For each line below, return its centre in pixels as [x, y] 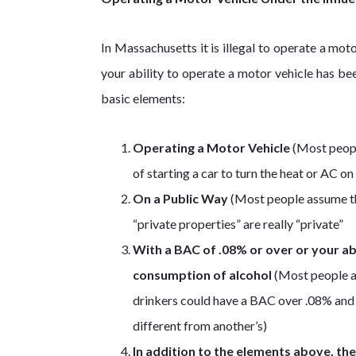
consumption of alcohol [202, 275]
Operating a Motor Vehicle [211, 147]
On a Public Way [180, 198]
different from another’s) [200, 325]
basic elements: [143, 98]
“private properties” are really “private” [238, 224]
